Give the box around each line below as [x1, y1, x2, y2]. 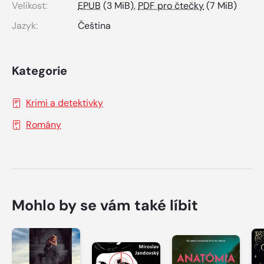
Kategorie [12, 63, 67, 79]
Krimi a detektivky [26, 97, 103, 110]
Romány [26, 118, 61, 131]
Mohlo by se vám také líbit [12, 196, 198, 216]
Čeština [78, 19, 111, 32]
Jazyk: [12, 19, 38, 32]
